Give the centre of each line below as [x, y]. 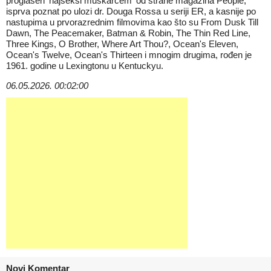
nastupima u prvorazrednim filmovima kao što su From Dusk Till [132, 22]
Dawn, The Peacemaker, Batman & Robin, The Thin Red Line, [128, 33]
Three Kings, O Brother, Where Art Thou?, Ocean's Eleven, [122, 44]
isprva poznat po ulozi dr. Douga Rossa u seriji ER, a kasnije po [131, 11]
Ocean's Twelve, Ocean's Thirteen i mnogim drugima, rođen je [129, 55]
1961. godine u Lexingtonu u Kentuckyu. [85, 66]
